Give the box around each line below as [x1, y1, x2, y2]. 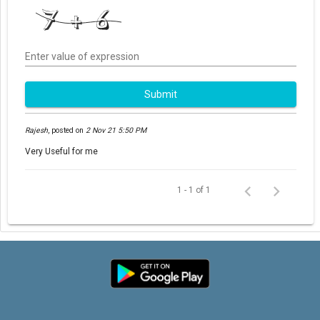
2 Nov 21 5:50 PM [86, 125, 146, 135]
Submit [144, 89, 177, 101]
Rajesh [25, 125, 48, 135]
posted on [49, 125, 86, 135]
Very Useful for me [25, 146, 98, 157]
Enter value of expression [25, 50, 139, 62]
